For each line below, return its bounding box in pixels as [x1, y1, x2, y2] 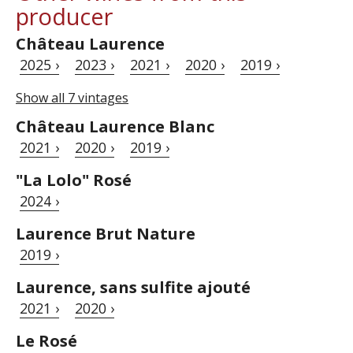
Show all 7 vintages [16, 89, 128, 107]
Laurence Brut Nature [16, 223, 195, 245]
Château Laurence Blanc [16, 116, 214, 138]
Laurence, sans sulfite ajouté [16, 277, 251, 299]
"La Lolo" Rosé [16, 169, 132, 191]
